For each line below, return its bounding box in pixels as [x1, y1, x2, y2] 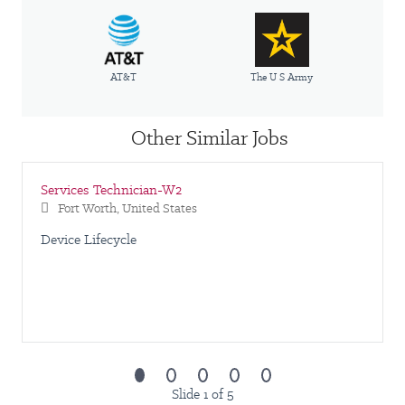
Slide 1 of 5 [171, 385, 234, 403]
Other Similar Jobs [130, 124, 288, 151]
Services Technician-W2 [41, 181, 184, 199]
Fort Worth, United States [58, 200, 197, 216]
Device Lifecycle [41, 231, 137, 249]
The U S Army [250, 71, 313, 83]
